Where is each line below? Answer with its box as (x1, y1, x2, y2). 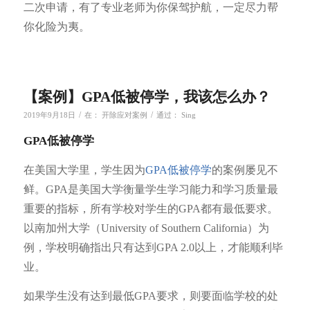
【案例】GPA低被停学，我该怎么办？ (23, 88, 271, 105)
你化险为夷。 (23, 21, 90, 33)
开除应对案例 (101, 111, 147, 119)
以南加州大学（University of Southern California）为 (23, 222, 269, 235)
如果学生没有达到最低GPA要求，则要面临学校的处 (23, 289, 278, 302)
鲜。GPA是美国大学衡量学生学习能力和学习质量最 (23, 183, 278, 196)
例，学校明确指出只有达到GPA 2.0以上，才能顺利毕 (23, 241, 283, 254)
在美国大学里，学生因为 (23, 164, 145, 176)
